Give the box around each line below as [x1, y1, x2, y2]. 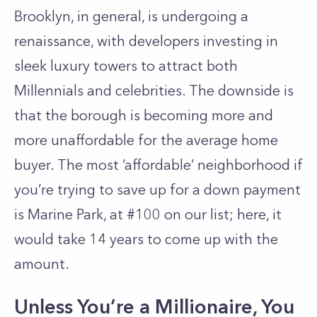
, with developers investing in [91, 33, 278, 50]
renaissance [14, 33, 91, 50]
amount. [14, 255, 69, 272]
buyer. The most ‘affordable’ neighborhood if [14, 156, 303, 173]
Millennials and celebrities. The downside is [14, 82, 294, 99]
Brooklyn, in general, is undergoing [14, 8, 241, 25]
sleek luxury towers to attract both [14, 57, 238, 74]
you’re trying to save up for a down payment [14, 181, 301, 198]
